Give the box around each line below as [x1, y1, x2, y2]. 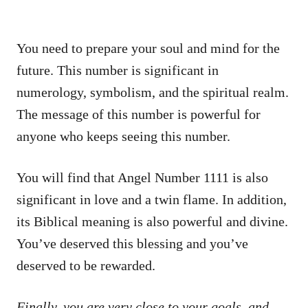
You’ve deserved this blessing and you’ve [16, 235, 248, 251]
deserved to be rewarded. [16, 257, 155, 273]
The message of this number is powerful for [16, 106, 261, 122]
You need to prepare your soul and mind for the [16, 40, 280, 56]
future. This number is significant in [16, 62, 219, 78]
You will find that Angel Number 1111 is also [16, 169, 268, 185]
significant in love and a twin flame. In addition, [16, 191, 287, 207]
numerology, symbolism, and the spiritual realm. [16, 84, 289, 100]
